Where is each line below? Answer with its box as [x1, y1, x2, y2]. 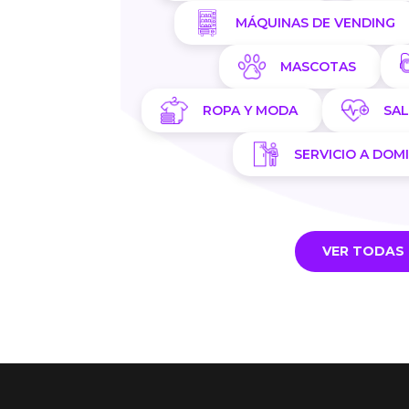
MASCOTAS [280, 58, 356, 75]
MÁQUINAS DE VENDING [235, 15, 395, 31]
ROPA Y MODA [202, 102, 298, 119]
